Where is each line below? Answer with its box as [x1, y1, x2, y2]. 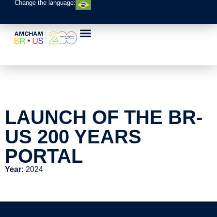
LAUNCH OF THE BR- [5, 107, 202, 128]
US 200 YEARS [5, 126, 141, 147]
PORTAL [5, 145, 83, 167]
